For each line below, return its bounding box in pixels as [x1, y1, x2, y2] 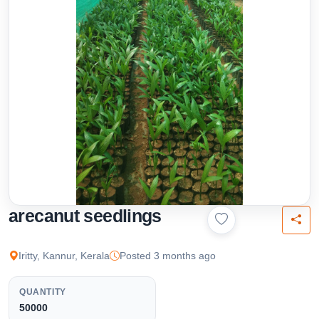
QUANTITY [19, 286, 66, 297]
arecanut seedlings [9, 205, 162, 226]
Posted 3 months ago [120, 249, 216, 261]
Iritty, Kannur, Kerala [19, 249, 110, 261]
